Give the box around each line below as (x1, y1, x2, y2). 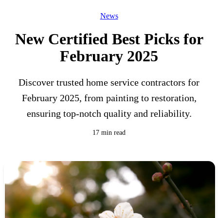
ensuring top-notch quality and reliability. (26, 108, 192, 119)
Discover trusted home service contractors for (18, 77, 200, 88)
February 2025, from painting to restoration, (21, 92, 197, 104)
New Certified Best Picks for (15, 30, 203, 48)
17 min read (92, 129, 126, 137)
